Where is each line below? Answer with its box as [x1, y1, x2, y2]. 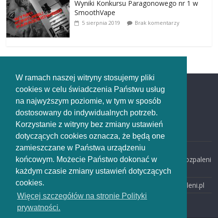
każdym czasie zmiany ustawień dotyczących [16, 167, 171, 176]
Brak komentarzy [135, 18, 180, 26]
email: [149, 144, 168, 154]
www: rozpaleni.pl [149, 180, 204, 190]
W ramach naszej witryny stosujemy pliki [16, 73, 155, 82]
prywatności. [17, 203, 61, 212]
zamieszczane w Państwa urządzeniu [16, 144, 145, 152]
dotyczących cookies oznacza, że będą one [16, 132, 165, 141]
